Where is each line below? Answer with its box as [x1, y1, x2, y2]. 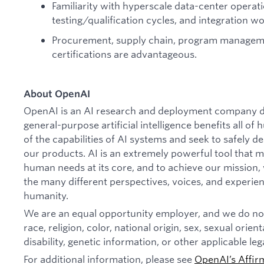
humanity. [24, 189, 70, 202]
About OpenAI [24, 87, 90, 100]
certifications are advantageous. [52, 47, 197, 60]
